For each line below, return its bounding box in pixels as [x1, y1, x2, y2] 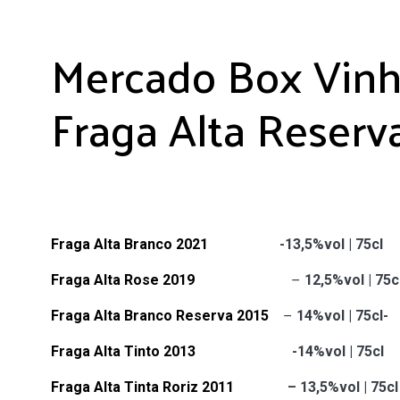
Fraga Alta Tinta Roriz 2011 [50, 379, 234, 396]
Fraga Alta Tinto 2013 [50, 343, 196, 361]
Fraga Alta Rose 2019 [50, 271, 195, 289]
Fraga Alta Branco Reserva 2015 [50, 307, 269, 325]
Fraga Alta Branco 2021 [50, 236, 208, 254]
